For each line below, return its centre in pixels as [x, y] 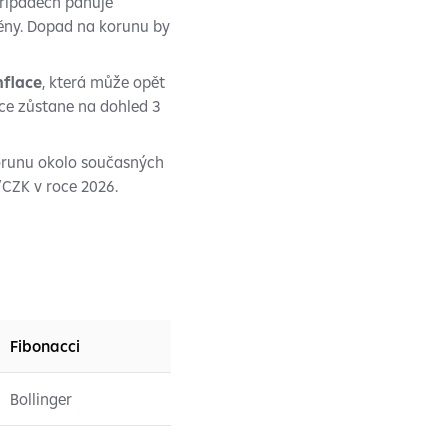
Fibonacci [45, 346]
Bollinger [41, 399]
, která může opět [103, 82]
